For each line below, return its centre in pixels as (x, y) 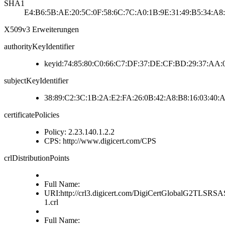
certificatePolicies (32, 115)
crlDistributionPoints (37, 158)
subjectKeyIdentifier (36, 81)
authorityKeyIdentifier (39, 47)
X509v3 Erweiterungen (41, 30)
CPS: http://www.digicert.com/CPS (100, 141)
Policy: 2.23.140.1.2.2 (79, 132)
